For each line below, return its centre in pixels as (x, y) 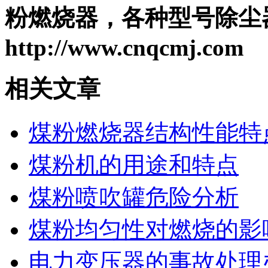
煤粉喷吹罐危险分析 (134, 197)
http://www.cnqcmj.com (124, 48)
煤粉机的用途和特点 (134, 165)
